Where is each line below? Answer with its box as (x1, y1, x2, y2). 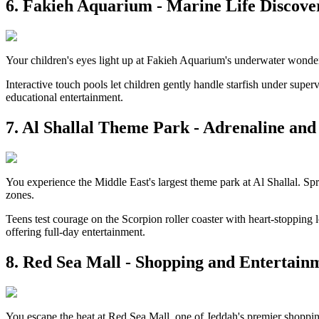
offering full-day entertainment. (6, 225, 145, 238)
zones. (6, 188, 34, 201)
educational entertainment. (6, 91, 123, 103)
